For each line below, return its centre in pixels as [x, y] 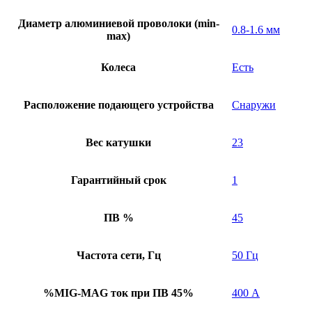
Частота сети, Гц [118, 256]
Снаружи [254, 105]
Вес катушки [118, 143]
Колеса [118, 68]
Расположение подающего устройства [118, 105]
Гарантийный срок [118, 180]
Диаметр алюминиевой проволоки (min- [118, 24]
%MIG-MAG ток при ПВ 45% [118, 293]
